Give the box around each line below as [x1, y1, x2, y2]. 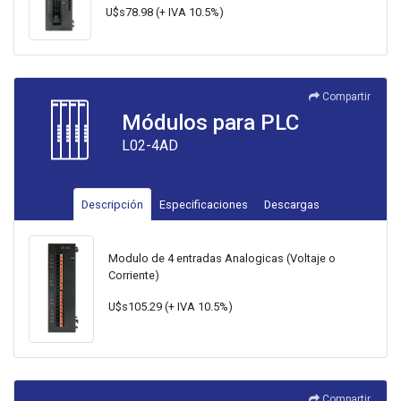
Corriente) [107, 268, 159, 282]
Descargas [264, 198, 320, 212]
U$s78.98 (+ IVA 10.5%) [105, 5, 224, 20]
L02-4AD [122, 137, 178, 155]
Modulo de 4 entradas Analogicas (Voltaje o [107, 251, 336, 265]
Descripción [81, 198, 143, 212]
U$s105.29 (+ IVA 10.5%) [107, 299, 233, 313]
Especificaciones [159, 198, 248, 212]
